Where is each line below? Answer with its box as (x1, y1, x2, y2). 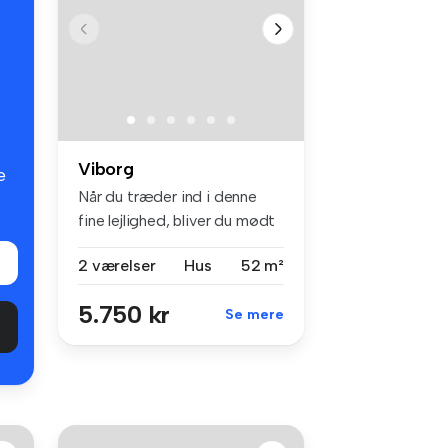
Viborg (78, 158, 134, 181)
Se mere (225, 306, 284, 324)
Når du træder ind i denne (78, 187, 257, 207)
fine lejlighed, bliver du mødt (78, 211, 276, 231)
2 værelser (78, 256, 156, 276)
